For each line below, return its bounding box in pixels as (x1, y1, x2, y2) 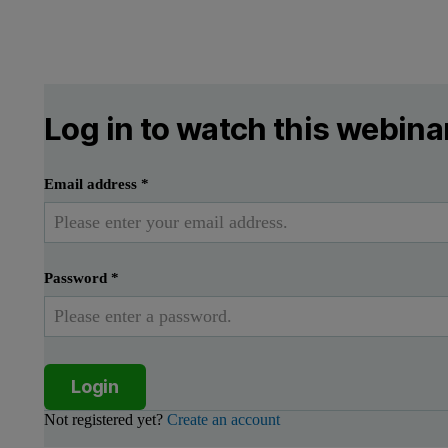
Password (44, 270, 111, 287)
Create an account (167, 411, 280, 429)
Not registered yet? (44, 411, 167, 429)
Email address (44, 176, 141, 193)
